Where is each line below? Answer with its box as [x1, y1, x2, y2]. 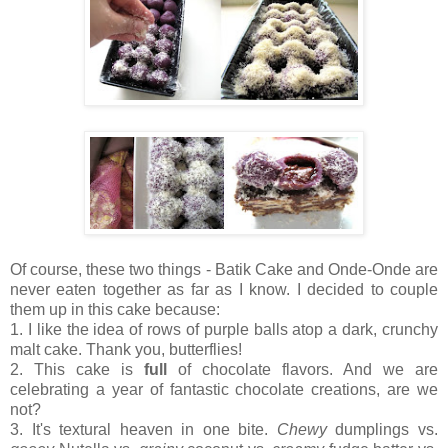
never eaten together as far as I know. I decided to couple [10, 280, 438, 298]
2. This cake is [10, 360, 144, 378]
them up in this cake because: [10, 300, 224, 318]
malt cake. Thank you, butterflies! [10, 340, 242, 358]
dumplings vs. [335, 420, 439, 438]
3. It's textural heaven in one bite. [10, 420, 277, 438]
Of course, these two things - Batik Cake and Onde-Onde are [10, 260, 438, 278]
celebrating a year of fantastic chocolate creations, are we [10, 380, 438, 398]
